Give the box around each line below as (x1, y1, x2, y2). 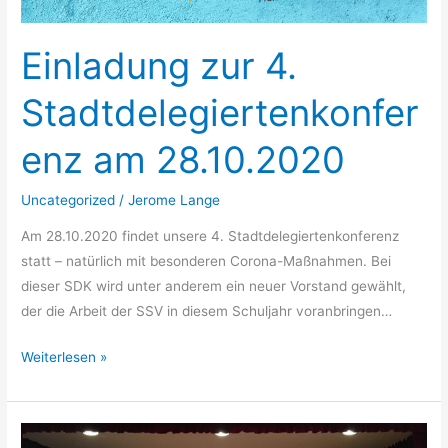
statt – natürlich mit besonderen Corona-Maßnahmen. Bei (21, 253, 392, 270)
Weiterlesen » (21, 348, 108, 365)
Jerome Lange (128, 192, 221, 209)
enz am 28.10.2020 (21, 138, 346, 183)
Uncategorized (21, 192, 116, 209)
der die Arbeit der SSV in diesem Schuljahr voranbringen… (21, 303, 393, 320)
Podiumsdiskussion (20, 425, 142, 442)
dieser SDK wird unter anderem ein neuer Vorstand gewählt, (21, 278, 407, 295)
